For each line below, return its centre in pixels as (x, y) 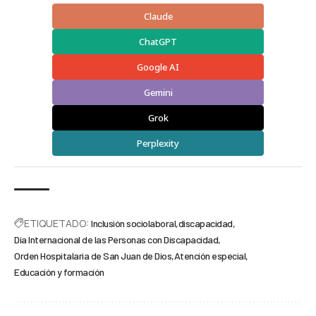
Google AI (158, 67)
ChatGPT (158, 41)
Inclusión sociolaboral (133, 223)
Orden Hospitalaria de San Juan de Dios (93, 255)
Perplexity (158, 143)
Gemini (158, 92)
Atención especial (209, 255)
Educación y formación (59, 272)
